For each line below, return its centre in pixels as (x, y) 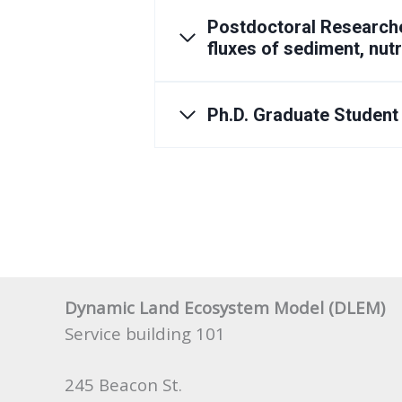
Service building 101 (145, 333)
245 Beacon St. (123, 384)
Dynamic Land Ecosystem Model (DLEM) (225, 307)
